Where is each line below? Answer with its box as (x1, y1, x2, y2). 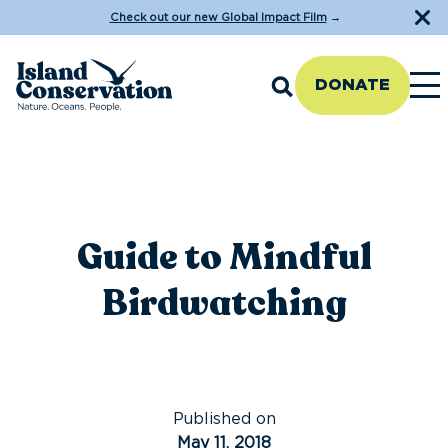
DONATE (315, 76, 390, 93)
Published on (172, 411, 276, 427)
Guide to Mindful (76, 233, 372, 282)
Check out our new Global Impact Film (109, 12, 327, 23)
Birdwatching (101, 279, 347, 328)
